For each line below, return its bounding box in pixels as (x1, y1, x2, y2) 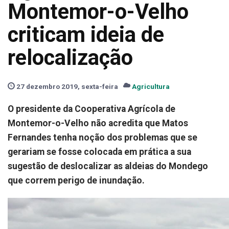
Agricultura (132, 82, 170, 90)
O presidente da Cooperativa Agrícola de (8, 104, 175, 114)
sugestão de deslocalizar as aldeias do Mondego (8, 161, 208, 171)
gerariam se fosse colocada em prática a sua (8, 147, 191, 157)
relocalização (8, 45, 133, 70)
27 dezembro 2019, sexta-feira (15, 82, 118, 90)
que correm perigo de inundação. (8, 175, 145, 186)
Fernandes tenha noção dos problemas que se (8, 132, 197, 143)
